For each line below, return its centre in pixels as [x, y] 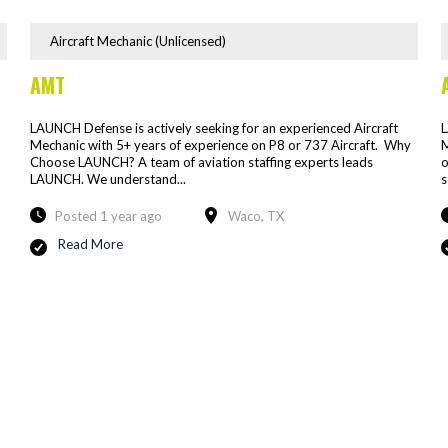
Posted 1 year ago [108, 215]
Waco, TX [255, 215]
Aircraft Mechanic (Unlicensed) [137, 40]
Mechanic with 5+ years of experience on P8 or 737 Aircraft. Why [220, 144]
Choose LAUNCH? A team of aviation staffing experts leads [201, 161]
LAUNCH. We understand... [107, 178]
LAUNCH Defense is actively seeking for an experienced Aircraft [213, 127]
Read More [90, 243]
